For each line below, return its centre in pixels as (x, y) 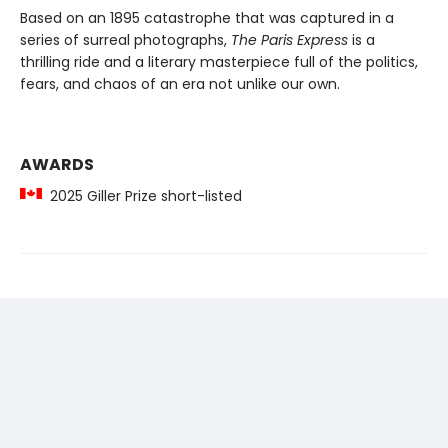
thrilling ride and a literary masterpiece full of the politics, (219, 61)
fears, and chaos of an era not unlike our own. (180, 83)
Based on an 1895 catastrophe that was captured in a (207, 17)
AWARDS (57, 164)
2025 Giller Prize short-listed (142, 195)
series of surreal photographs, (125, 39)
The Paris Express (289, 39)
